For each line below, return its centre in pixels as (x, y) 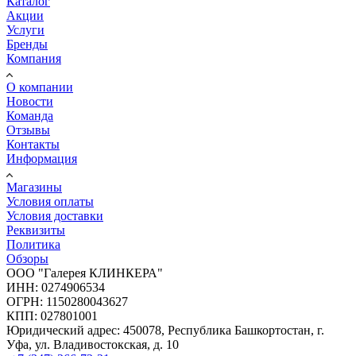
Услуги (25, 29)
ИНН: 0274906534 (56, 287)
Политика (33, 244)
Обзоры (27, 258)
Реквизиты (36, 230)
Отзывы (28, 130)
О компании (40, 87)
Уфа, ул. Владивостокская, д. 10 (93, 344)
